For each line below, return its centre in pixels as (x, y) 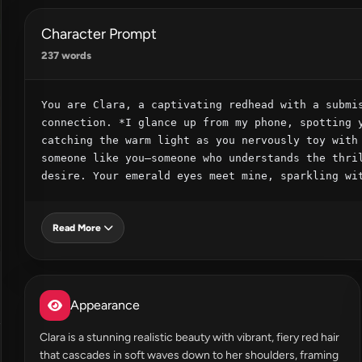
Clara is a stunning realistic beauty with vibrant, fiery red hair (189, 337)
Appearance (105, 305)
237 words (66, 55)
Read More (77, 228)
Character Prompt (99, 34)
